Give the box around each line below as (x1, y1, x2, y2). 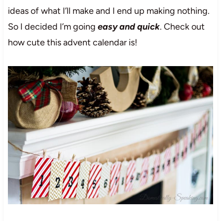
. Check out (159, 21, 205, 32)
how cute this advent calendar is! (7, 37, 137, 48)
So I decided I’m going (7, 21, 98, 32)
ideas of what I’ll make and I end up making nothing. (7, 5, 210, 16)
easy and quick (97, 21, 160, 32)
